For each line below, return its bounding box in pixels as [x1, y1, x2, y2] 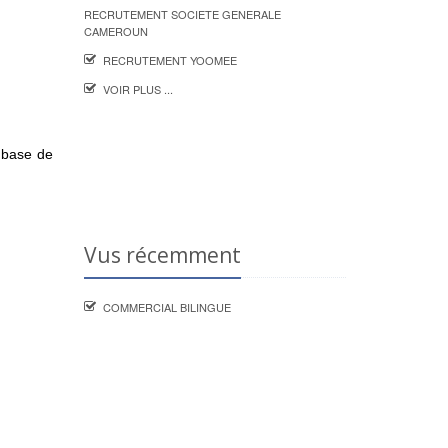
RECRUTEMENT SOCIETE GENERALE [83, 6, 281, 22]
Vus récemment [83, 241, 241, 269]
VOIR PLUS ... [102, 81, 173, 97]
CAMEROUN [83, 23, 148, 39]
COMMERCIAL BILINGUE [102, 299, 231, 315]
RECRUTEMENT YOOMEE [102, 52, 237, 68]
